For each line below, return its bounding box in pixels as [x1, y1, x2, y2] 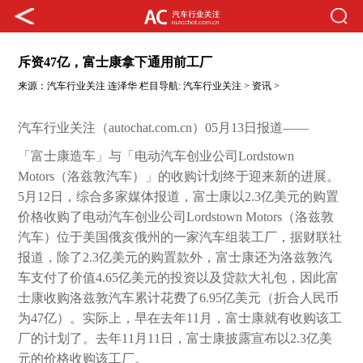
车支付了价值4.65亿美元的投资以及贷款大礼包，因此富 [18, 271, 340, 285]
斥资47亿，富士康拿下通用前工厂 [18, 55, 213, 70]
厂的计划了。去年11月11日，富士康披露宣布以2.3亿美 [18, 331, 333, 346]
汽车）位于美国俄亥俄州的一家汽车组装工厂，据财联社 [18, 230, 343, 245]
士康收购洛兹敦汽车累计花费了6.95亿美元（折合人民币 [18, 291, 340, 305]
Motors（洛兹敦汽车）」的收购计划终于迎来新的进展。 [18, 169, 340, 184]
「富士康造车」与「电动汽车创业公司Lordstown [18, 149, 295, 164]
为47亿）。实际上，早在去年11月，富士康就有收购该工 [18, 311, 343, 326]
